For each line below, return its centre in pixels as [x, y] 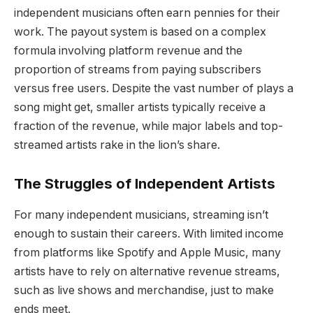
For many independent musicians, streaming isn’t [141, 214]
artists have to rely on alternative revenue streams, [147, 271]
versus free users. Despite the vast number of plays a [154, 88]
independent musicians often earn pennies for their [147, 13]
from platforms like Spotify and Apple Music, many [147, 252]
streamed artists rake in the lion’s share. [117, 145]
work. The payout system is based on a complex [140, 31]
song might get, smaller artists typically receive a [140, 107]
